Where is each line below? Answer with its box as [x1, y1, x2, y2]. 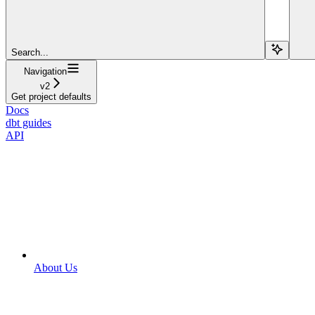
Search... [11, 46, 49, 58]
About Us [34, 261, 77, 274]
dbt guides [6, 116, 51, 129]
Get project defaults [11, 91, 91, 102]
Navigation [23, 65, 67, 77]
